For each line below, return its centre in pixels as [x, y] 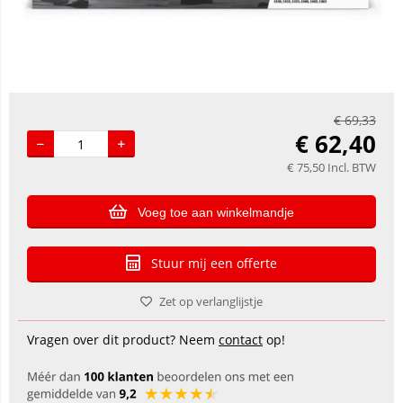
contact [241, 340]
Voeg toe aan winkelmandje [216, 212]
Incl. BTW [352, 167]
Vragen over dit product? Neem [123, 340]
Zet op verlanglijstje [211, 301]
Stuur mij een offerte [214, 263]
